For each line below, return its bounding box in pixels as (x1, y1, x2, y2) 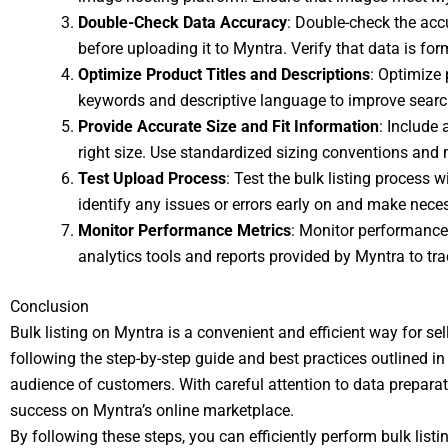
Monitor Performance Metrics (78, 221, 291, 240)
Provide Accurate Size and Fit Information (78, 117, 379, 136)
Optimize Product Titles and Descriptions (78, 65, 370, 84)
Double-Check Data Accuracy (78, 13, 287, 32)
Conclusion (10, 297, 89, 316)
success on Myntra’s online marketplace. (10, 401, 294, 420)
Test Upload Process (78, 169, 226, 188)
